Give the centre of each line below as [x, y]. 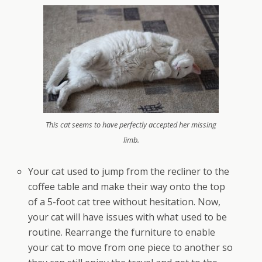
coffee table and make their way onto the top [127, 186]
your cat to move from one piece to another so [131, 247]
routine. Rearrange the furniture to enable [122, 232]
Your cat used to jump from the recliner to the [129, 171]
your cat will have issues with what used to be [128, 217]
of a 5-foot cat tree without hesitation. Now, [125, 201]
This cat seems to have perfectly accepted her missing [131, 125]
